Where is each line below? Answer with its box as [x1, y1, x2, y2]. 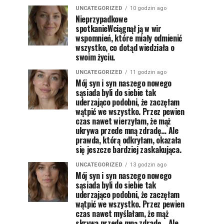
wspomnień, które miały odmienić [75, 32, 182, 44]
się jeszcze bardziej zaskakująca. [75, 143, 181, 155]
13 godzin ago [130, 161, 166, 168]
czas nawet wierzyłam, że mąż [75, 115, 171, 127]
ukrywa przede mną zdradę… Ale [75, 124, 178, 136]
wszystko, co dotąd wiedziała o [75, 41, 174, 53]
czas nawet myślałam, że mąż [75, 207, 168, 219]
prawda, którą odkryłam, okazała [75, 134, 181, 146]
